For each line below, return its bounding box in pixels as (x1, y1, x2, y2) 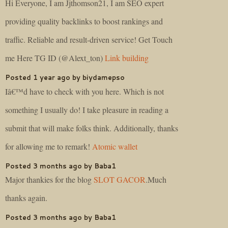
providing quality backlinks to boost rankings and (5, 16, 163, 26)
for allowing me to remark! (5, 140, 92, 152)
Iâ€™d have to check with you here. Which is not (5, 85, 164, 97)
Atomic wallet (92, 140, 137, 152)
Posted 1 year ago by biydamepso (5, 73, 125, 82)
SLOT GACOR (94, 174, 146, 185)
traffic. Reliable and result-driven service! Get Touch (5, 34, 173, 45)
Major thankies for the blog (5, 174, 94, 185)
